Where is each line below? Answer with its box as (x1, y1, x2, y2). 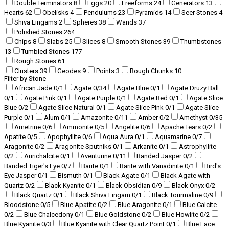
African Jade (14, 84, 54, 92)
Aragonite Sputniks (55, 143, 113, 150)
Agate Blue (117, 84, 150, 92)
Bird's (204, 162, 221, 170)
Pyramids (135, 9, 164, 16)
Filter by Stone (4, 75, 46, 82)
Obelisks (42, 9, 70, 16)
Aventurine (80, 152, 113, 160)
